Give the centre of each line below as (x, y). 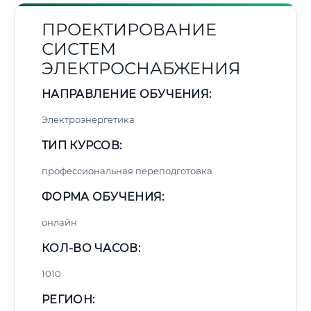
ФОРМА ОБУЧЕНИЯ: (103, 197)
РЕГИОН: (68, 300)
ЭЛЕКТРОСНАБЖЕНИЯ (141, 68)
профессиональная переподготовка (127, 171)
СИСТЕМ (79, 49)
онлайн (59, 222)
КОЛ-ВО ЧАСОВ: (91, 248)
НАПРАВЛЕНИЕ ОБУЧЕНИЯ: (127, 94)
